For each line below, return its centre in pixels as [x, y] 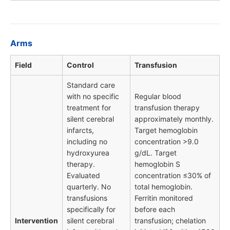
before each [155, 209]
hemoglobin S [157, 164]
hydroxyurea [88, 153]
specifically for [91, 209]
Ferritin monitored [164, 198]
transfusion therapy [167, 108]
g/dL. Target [156, 153]
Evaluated [83, 176]
